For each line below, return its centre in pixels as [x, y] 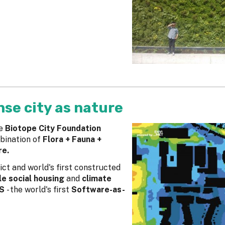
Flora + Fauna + [71, 140]
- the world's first [39, 190]
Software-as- [98, 190]
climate [97, 179]
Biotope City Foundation [52, 129]
